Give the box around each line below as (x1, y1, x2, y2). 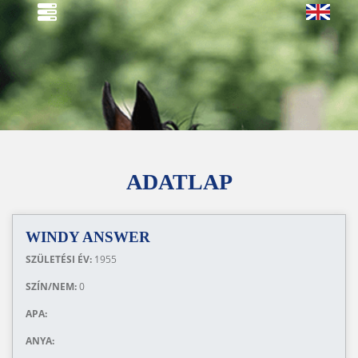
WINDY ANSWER (26, 229, 150, 245)
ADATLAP (121, 169, 237, 194)
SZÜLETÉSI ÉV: (26, 253, 94, 266)
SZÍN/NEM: (26, 280, 79, 293)
